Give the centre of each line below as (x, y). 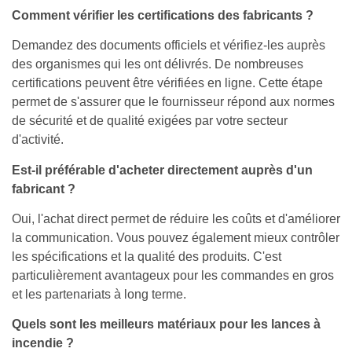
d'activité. (38, 140)
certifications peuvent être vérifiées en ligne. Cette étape (167, 83)
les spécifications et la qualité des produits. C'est (147, 257)
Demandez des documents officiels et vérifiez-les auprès (169, 46)
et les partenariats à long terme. (99, 295)
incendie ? (43, 343)
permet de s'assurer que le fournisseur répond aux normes (173, 102)
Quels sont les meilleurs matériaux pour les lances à (166, 324)
